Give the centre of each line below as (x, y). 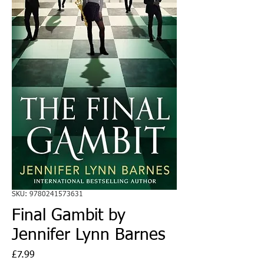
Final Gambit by (69, 215)
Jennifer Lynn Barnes (89, 235)
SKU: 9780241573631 (47, 194)
